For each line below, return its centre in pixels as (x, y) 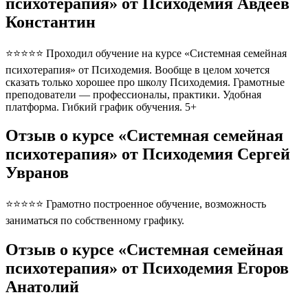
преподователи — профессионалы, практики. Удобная (133, 94)
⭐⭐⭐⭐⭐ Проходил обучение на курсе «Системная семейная (146, 53)
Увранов (37, 173)
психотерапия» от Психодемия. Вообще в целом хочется (137, 69)
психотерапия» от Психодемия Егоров (147, 268)
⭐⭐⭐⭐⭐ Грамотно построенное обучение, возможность (136, 204)
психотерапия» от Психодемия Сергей (148, 154)
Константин (51, 22)
